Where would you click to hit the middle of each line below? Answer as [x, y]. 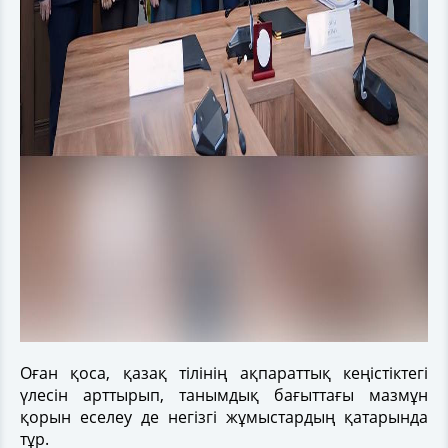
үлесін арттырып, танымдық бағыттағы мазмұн [224, 394]
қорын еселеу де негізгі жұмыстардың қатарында [224, 416]
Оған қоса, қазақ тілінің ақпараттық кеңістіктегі [224, 372]
